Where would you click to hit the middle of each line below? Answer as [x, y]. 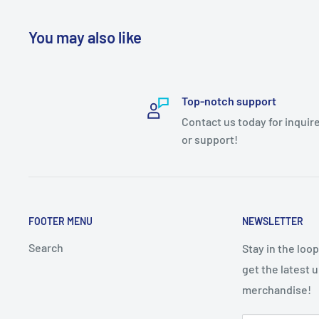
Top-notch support [229, 100]
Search [46, 247]
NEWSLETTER [273, 221]
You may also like [85, 37]
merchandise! [277, 289]
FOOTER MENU [61, 221]
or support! [209, 139]
